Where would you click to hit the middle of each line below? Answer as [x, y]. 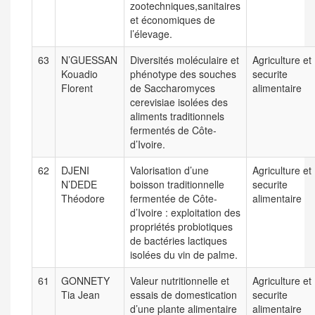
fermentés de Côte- [173, 130]
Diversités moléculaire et [185, 60]
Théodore [83, 198]
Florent [77, 88]
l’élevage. [151, 34]
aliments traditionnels [177, 116]
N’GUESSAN [89, 60]
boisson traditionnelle [177, 184]
